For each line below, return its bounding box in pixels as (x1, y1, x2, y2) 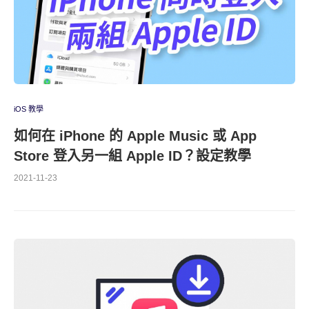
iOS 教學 (14, 105, 43, 113)
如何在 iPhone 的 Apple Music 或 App (14, 128, 257, 143)
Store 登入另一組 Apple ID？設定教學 (14, 148, 251, 163)
